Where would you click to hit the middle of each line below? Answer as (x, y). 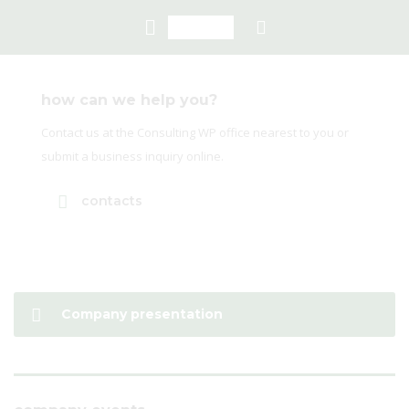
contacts (112, 201)
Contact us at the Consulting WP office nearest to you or (195, 132)
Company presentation (142, 314)
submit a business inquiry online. (132, 156)
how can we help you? (129, 100)
